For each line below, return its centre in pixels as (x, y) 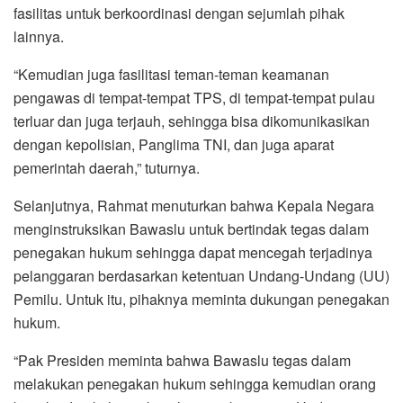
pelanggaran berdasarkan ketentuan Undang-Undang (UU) (201, 276)
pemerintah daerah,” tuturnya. (107, 168)
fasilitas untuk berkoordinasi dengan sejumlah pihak (179, 13)
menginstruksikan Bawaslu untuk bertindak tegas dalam (191, 229)
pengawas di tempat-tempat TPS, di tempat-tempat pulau (194, 98)
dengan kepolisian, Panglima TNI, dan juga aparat (174, 145)
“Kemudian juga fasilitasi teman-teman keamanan (171, 75)
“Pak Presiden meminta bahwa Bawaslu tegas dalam (182, 361)
